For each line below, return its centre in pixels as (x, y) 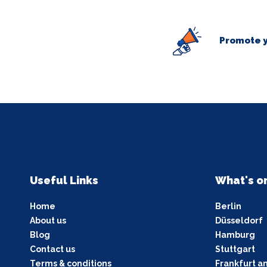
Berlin (228, 206)
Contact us (52, 249)
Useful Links (64, 180)
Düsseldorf (239, 220)
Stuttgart (235, 249)
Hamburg (235, 235)
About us (48, 220)
